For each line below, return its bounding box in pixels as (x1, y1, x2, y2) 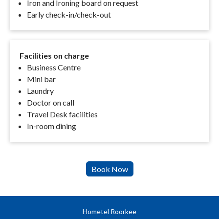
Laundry (27, 86, 54, 96)
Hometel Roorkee (83, 207, 136, 216)
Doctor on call (27, 98, 74, 108)
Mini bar (27, 74, 56, 84)
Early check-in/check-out (27, 10, 111, 20)
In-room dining (27, 121, 76, 131)
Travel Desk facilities (27, 109, 98, 119)
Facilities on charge (20, 51, 89, 61)
